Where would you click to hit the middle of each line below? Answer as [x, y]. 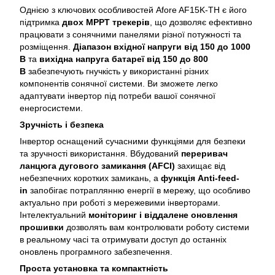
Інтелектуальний [54, 215]
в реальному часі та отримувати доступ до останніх [123, 240]
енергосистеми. [51, 108]
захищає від [200, 166]
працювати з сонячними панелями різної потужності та [130, 35]
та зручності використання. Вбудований [100, 154]
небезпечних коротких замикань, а [90, 178]
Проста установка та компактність [94, 269]
